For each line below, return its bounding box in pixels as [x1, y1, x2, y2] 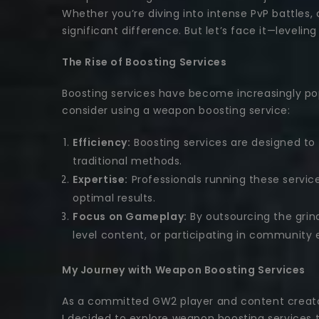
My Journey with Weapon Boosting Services [62, 263, 305, 278]
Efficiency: [73, 135, 131, 150]
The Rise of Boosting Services [62, 55, 227, 70]
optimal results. [73, 191, 156, 206]
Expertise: [73, 172, 128, 187]
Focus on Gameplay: [73, 209, 187, 224]
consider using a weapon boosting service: [62, 103, 291, 118]
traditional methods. [73, 154, 182, 169]
